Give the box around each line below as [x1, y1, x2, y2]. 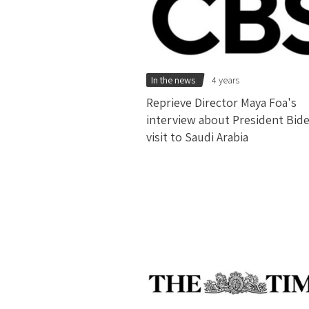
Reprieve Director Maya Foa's [146, 94, 297, 110]
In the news [150, 73, 195, 86]
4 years [212, 73, 240, 86]
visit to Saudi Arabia [146, 128, 248, 145]
